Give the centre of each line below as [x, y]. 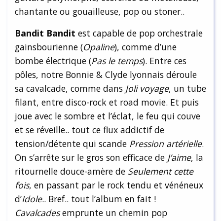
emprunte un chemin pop [115, 212]
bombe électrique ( [53, 60]
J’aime [179, 157]
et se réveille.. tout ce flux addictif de [90, 129]
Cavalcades [38, 212]
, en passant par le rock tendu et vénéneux [116, 185]
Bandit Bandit [45, 33]
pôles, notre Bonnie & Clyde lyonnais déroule [106, 74]
